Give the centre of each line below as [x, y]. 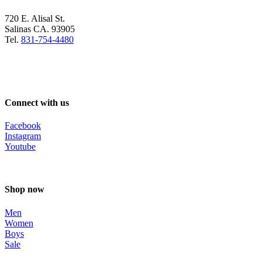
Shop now [25, 189]
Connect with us [37, 102]
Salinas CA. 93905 [40, 29]
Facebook [23, 125]
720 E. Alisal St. [35, 19]
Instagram [23, 136]
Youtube [20, 146]
